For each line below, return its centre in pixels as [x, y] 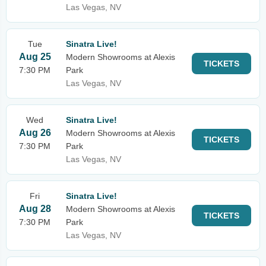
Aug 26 [35, 133]
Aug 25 [35, 57]
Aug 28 [35, 209]
